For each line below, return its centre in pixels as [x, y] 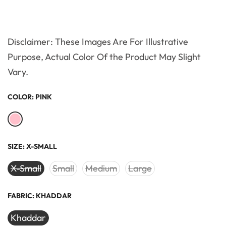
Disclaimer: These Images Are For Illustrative [98, 42]
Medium [101, 168]
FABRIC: [22, 196]
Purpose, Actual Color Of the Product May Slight [104, 57]
